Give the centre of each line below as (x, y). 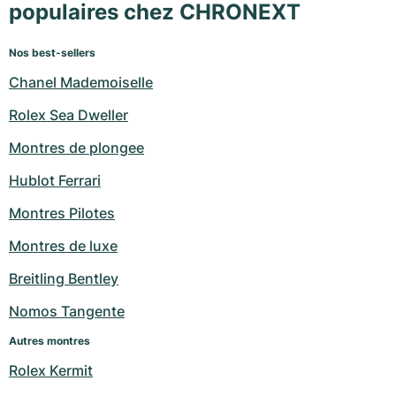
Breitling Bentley (64, 279)
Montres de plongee (76, 148)
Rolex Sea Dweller (69, 115)
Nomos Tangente (67, 312)
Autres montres (49, 341)
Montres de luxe (63, 246)
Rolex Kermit (51, 371)
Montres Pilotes (62, 213)
